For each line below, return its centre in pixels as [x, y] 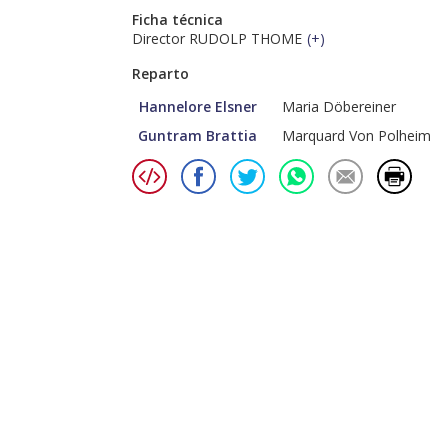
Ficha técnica [177, 20]
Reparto [160, 74]
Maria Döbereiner [339, 107]
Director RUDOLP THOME [217, 39]
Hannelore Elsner [198, 107]
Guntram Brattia [197, 136]
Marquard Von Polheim [356, 136]
